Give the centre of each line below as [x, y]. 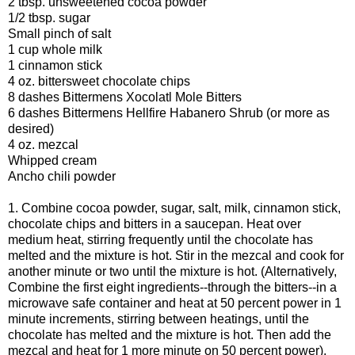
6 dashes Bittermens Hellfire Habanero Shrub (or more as [169, 113]
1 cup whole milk [55, 49]
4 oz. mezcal [43, 144]
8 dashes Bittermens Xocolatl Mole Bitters [125, 97]
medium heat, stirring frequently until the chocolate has [160, 239]
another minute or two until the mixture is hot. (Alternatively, [172, 271]
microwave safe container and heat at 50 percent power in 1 [175, 303]
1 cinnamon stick [55, 65]
